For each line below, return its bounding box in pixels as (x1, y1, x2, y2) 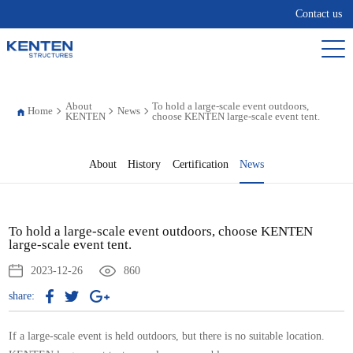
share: (9, 290, 35, 302)
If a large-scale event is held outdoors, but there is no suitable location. (9, 329, 325, 342)
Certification (172, 158, 229, 170)
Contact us (295, 8, 342, 20)
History (128, 158, 162, 170)
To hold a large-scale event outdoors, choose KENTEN (9, 223, 314, 239)
